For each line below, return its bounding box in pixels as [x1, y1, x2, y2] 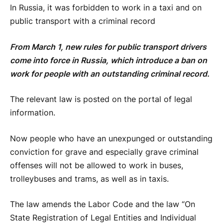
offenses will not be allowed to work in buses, [10, 160, 183, 170]
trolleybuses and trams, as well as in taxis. [10, 174, 169, 184]
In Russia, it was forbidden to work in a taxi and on [10, 3, 202, 13]
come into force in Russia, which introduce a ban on [10, 55, 207, 65]
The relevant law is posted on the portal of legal [10, 95, 192, 105]
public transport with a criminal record [10, 16, 155, 26]
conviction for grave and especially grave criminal [10, 147, 199, 157]
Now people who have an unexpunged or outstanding [10, 133, 213, 143]
